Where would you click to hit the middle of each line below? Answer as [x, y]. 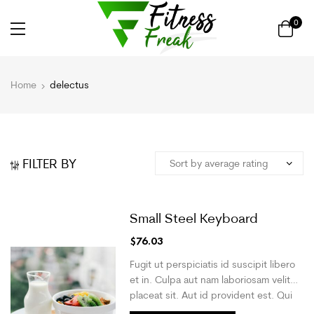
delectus [69, 85]
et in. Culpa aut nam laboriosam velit [210, 279]
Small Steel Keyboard [194, 218]
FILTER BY [49, 163]
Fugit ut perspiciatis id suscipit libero [212, 264]
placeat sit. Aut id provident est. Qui [211, 295]
